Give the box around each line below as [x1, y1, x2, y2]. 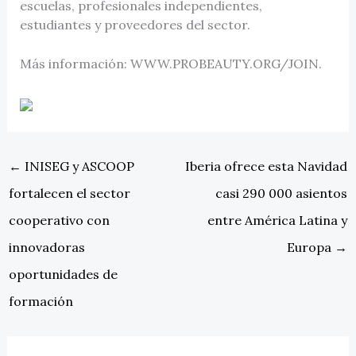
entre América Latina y [207, 212, 348, 229]
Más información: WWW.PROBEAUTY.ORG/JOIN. [19, 56, 322, 72]
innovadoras [8, 239, 85, 256]
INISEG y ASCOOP [21, 158, 134, 175]
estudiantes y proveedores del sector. [19, 16, 250, 33]
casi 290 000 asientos [215, 185, 348, 202]
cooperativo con [8, 212, 110, 229]
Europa [287, 239, 335, 256]
